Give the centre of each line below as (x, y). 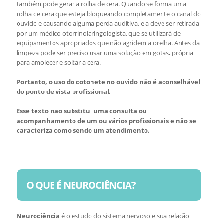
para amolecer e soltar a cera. (58, 62)
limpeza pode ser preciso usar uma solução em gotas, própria (105, 53)
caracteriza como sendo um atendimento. (83, 130)
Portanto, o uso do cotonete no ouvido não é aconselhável (108, 82)
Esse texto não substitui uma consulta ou (82, 111)
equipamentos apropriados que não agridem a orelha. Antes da (108, 43)
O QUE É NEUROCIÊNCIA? (81, 185)
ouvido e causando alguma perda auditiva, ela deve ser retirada (108, 23)
